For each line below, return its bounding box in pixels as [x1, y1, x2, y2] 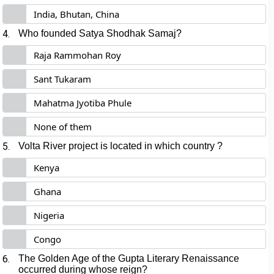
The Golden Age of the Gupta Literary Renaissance [18, 253, 240, 264]
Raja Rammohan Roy [34, 49, 122, 61]
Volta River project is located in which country [18, 141, 215, 151]
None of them [34, 120, 92, 133]
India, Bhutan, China [34, 8, 120, 20]
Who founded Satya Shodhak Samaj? [18, 28, 182, 39]
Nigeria [34, 209, 65, 221]
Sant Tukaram [34, 73, 92, 85]
